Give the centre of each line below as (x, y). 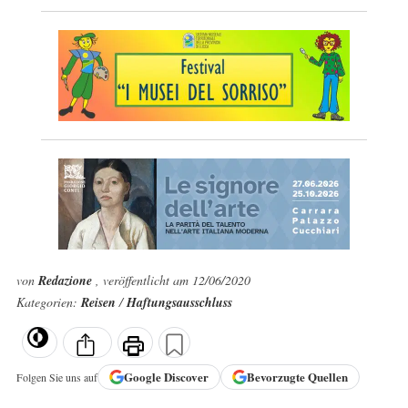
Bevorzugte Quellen (297, 377)
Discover (186, 377)
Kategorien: (48, 302)
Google (143, 377)
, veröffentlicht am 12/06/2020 (173, 280)
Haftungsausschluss (179, 302)
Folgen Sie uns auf (56, 377)
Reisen (100, 302)
